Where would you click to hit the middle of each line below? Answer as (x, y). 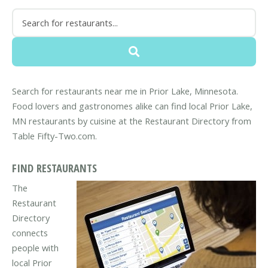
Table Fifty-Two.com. (54, 136)
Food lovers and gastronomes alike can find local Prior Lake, (132, 106)
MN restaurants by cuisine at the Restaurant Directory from (132, 121)
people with (35, 247)
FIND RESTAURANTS (54, 168)
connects (30, 232)
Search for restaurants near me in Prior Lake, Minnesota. (125, 91)
